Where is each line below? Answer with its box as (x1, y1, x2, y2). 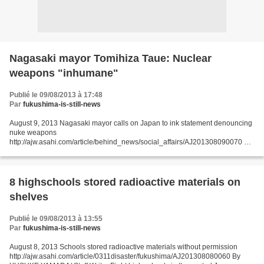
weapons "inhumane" (9, 67, 118, 79)
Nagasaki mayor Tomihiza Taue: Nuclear (9, 52, 212, 64)
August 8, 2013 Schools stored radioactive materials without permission (9, 243, 237, 251)
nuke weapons (9, 128, 57, 137)
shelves (9, 191, 48, 203)
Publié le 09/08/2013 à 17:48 (9, 91, 103, 99)
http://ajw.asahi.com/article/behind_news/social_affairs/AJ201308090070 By (9, 138, 252, 146)
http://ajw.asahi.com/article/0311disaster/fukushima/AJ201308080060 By (9, 252, 240, 260)
